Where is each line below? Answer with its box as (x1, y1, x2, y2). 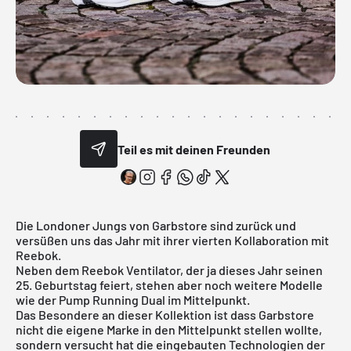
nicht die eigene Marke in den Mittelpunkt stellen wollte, (16, 322, 322, 338)
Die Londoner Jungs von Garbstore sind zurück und (16, 218, 296, 233)
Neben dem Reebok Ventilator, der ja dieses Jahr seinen (16, 262, 323, 278)
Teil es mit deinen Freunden (118, 141, 271, 157)
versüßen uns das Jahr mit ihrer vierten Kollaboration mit (16, 233, 329, 248)
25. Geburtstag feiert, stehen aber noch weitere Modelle (16, 277, 323, 293)
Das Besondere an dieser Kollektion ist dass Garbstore (16, 307, 314, 323)
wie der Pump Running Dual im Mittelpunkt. (16, 292, 250, 308)
